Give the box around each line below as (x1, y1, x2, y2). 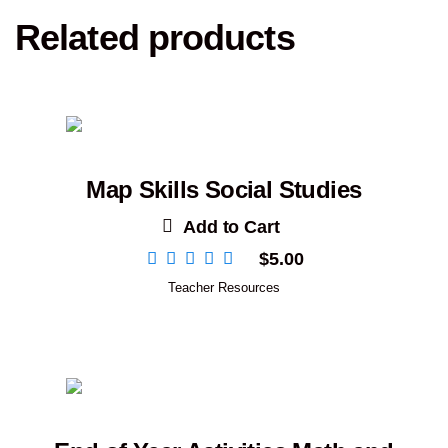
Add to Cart (183, 217, 280, 238)
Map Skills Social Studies (86, 175, 362, 203)
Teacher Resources (167, 279, 280, 295)
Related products (15, 17, 295, 59)
